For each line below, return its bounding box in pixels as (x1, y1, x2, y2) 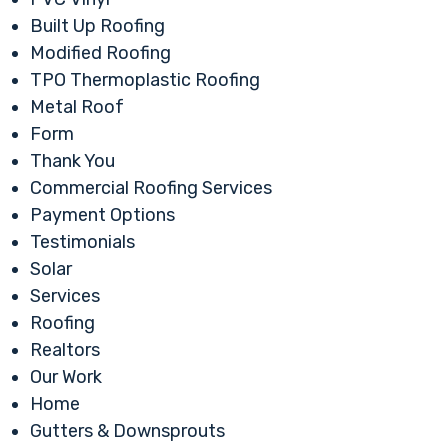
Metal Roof (30, 96, 124, 119)
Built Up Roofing (30, 15, 165, 38)
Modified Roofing (30, 42, 171, 65)
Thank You (30, 150, 115, 173)
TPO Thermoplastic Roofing (30, 69, 260, 92)
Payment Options (30, 204, 175, 227)
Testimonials (30, 231, 135, 254)
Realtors (30, 339, 100, 362)
